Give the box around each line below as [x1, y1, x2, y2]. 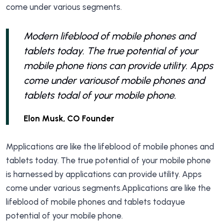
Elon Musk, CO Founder [24, 113, 114, 123]
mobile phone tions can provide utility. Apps [24, 60, 213, 72]
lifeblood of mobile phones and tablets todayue [6, 197, 185, 207]
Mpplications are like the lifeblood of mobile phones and [6, 142, 214, 151]
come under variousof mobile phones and [24, 74, 205, 86]
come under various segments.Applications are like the [6, 183, 211, 193]
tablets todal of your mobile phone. [24, 89, 176, 101]
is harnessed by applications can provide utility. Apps [6, 169, 202, 179]
